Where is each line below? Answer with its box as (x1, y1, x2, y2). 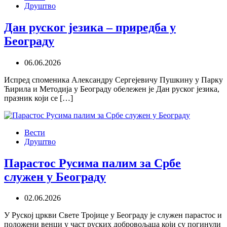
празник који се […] (4, 93, 73, 102)
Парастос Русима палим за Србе (4, 156, 181, 170)
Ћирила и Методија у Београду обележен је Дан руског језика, (4, 84, 219, 93)
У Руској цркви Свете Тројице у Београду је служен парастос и (4, 211, 222, 220)
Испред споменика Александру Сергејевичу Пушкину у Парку (4, 75, 223, 84)
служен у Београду (4, 170, 106, 183)
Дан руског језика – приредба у (4, 20, 176, 34)
